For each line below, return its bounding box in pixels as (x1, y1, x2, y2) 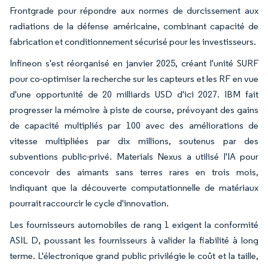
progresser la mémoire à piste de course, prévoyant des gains (10, 103, 258, 115)
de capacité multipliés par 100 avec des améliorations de (10, 119, 258, 131)
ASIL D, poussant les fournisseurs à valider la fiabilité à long (10, 234, 258, 246)
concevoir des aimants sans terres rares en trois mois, (10, 166, 258, 178)
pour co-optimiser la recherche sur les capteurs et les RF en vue (10, 72, 258, 84)
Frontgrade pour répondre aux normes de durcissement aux (10, 4, 258, 16)
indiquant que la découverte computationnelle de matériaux (10, 181, 258, 193)
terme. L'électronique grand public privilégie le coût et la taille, (10, 249, 258, 261)
